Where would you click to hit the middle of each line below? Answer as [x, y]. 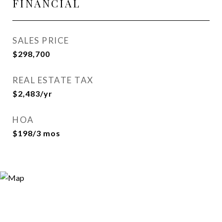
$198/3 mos [36, 133]
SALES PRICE [41, 40]
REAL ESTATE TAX [53, 80]
